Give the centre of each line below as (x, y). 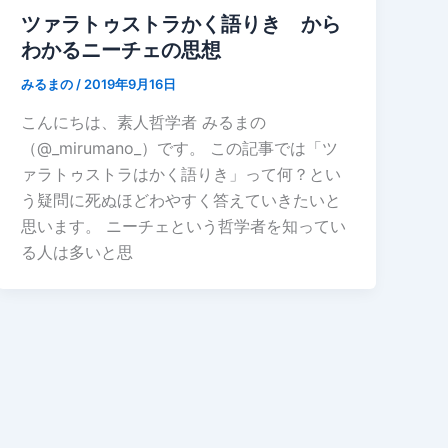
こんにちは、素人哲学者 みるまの (144, 121)
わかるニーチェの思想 (121, 50)
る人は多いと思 (77, 251)
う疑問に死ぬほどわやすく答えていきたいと (181, 199)
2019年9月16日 (130, 84)
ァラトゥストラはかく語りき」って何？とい (181, 173)
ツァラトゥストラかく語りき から (181, 24)
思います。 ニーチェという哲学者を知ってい (184, 225)
